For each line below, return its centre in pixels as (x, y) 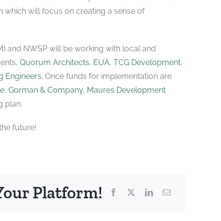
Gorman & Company (45, 90)
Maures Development (125, 90)
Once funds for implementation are (107, 76)
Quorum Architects (54, 62)
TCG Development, (148, 62)
